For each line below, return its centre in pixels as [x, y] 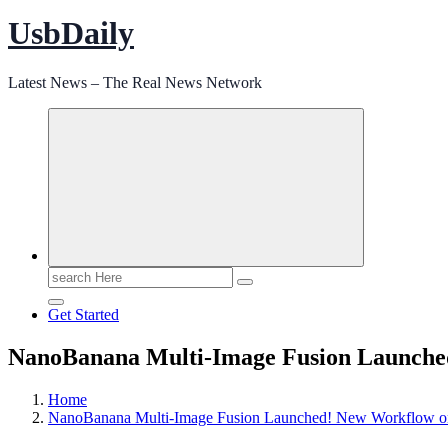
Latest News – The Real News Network [135, 82]
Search [68, 274]
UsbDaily [71, 33]
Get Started [83, 314]
